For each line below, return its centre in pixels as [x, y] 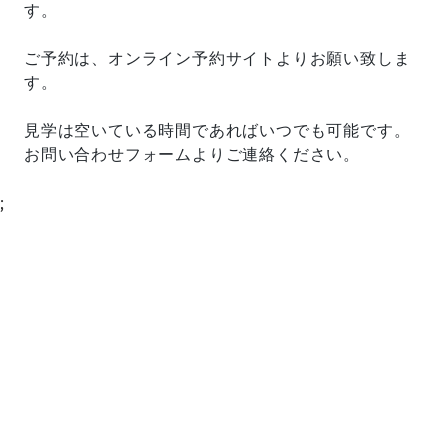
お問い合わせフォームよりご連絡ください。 [192, 154]
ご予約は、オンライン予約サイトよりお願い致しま [217, 58]
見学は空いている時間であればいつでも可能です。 [217, 130]
